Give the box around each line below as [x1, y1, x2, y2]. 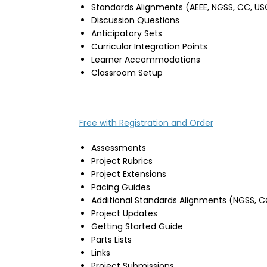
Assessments [91, 142, 146, 154]
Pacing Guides [91, 181, 150, 194]
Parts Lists [91, 234, 132, 246]
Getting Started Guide [91, 221, 183, 233]
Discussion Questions [91, 14, 179, 27]
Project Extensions [91, 168, 166, 181]
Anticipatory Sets [91, 27, 162, 40]
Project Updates [91, 207, 157, 220]
